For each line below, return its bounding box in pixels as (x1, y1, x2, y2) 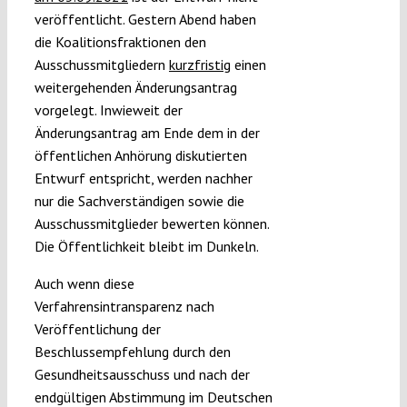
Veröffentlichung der (34, 320, 161, 339)
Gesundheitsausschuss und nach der (34, 365, 250, 384)
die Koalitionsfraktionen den (34, 33, 206, 52)
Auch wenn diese (34, 274, 134, 293)
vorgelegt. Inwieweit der (34, 101, 183, 120)
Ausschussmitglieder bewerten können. (34, 214, 269, 233)
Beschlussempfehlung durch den (34, 342, 231, 362)
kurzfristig (168, 55, 231, 74)
